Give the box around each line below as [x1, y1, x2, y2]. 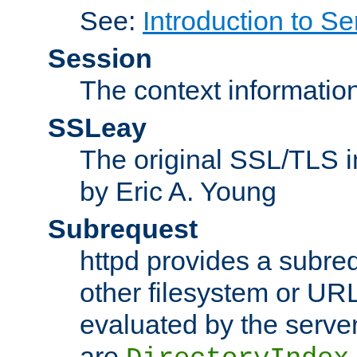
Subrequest [48, 213, 198, 244]
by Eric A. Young [80, 175, 277, 206]
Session [48, 42, 152, 73]
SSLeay [48, 112, 147, 143]
